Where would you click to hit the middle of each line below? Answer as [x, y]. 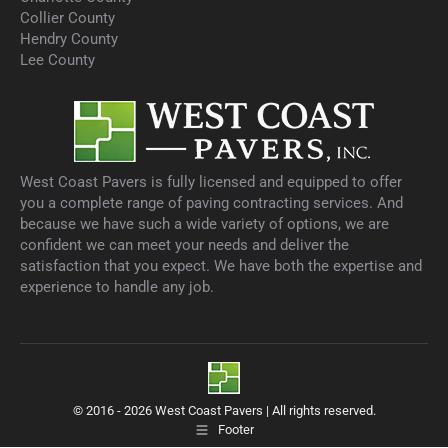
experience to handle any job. [117, 287]
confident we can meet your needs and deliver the [184, 245]
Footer [236, 430]
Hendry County [69, 39]
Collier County [67, 18]
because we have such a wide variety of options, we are [204, 224]
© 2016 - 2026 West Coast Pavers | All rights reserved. [224, 410]
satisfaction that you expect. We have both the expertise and [221, 266]
